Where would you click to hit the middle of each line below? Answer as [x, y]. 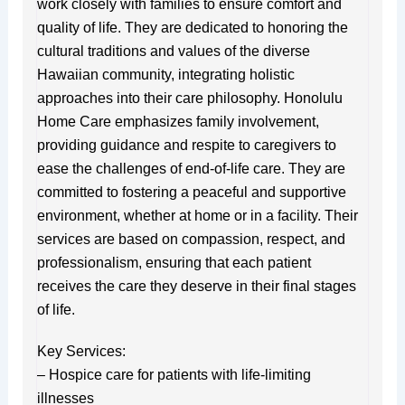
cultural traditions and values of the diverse [173, 51]
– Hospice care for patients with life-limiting [174, 374]
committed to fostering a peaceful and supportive [191, 192]
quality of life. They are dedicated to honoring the [192, 27]
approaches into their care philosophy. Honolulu [189, 98]
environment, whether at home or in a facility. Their [197, 215]
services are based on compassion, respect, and [191, 239]
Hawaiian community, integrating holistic [165, 74]
